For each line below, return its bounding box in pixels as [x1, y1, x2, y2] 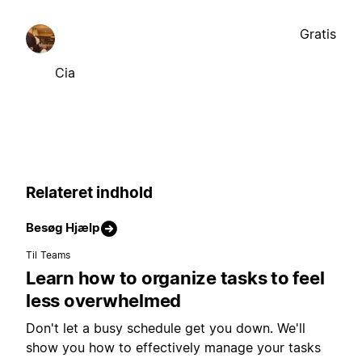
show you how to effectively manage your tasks [26, 339, 321, 356]
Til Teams [26, 248, 71, 261]
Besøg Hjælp [26, 219, 99, 235]
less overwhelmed [26, 289, 181, 311]
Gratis [300, 26, 336, 43]
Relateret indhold [26, 183, 153, 203]
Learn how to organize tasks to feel [26, 267, 325, 288]
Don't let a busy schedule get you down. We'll [26, 319, 305, 336]
